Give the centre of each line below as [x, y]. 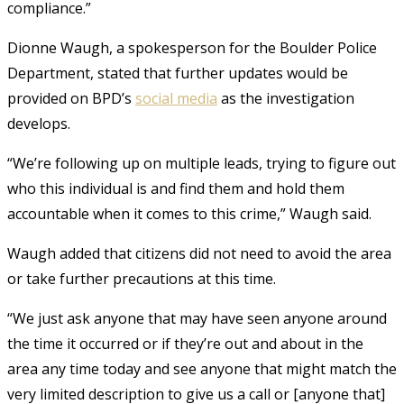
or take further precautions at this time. [142, 278]
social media [176, 98]
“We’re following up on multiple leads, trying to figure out [202, 163]
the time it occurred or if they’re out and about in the [185, 343]
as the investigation [286, 98]
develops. [39, 123]
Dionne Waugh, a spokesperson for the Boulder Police [192, 47]
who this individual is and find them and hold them [176, 188]
